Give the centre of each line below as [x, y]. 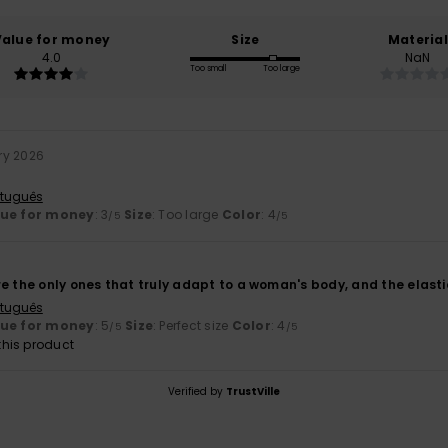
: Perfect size [192, 326]
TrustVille [253, 392]
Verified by [197, 392]
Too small [209, 69]
